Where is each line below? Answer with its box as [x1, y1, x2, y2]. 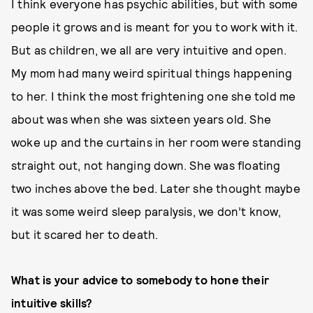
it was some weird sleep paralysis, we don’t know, [11, 204, 281, 218]
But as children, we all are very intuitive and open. [11, 43, 287, 57]
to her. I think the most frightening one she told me [11, 89, 296, 103]
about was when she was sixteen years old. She [11, 112, 272, 126]
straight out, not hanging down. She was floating [11, 158, 281, 172]
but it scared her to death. [11, 227, 159, 241]
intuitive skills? [11, 296, 93, 310]
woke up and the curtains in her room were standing [11, 135, 302, 149]
